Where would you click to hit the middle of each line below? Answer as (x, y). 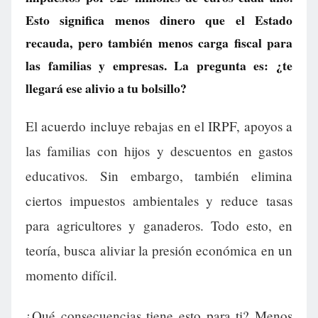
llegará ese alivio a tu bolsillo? (106, 88)
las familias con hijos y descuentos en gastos (159, 151)
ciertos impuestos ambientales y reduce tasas (159, 201)
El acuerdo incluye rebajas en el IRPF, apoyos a (159, 126)
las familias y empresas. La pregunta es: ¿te (159, 65)
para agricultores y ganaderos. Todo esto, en (159, 226)
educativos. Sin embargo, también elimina (159, 176)
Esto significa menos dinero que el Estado (159, 20)
